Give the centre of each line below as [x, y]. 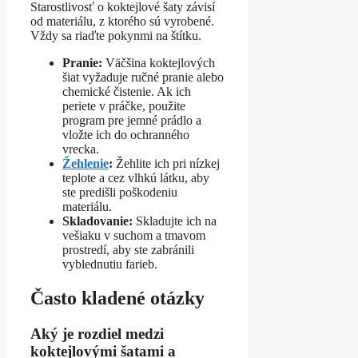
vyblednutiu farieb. [110, 265]
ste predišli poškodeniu [120, 193]
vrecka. [81, 149]
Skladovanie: [97, 221]
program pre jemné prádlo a [132, 121]
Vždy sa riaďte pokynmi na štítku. [116, 36]
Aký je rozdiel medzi [97, 333]
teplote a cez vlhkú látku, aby [136, 178]
